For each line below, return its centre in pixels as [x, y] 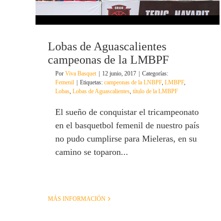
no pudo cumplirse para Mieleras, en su [126, 139]
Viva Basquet [81, 74]
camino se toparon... [92, 152]
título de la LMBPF [155, 92]
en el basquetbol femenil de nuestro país [127, 126]
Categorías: [155, 74]
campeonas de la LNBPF [133, 83]
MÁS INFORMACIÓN [77, 199]
